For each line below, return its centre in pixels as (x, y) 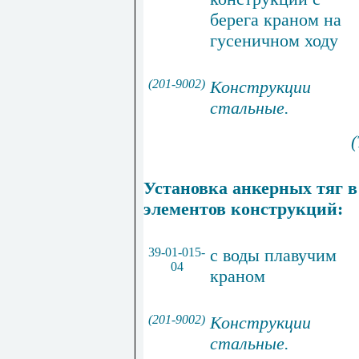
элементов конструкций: (243, 209)
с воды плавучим (273, 256)
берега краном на (276, 20)
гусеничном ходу (274, 41)
